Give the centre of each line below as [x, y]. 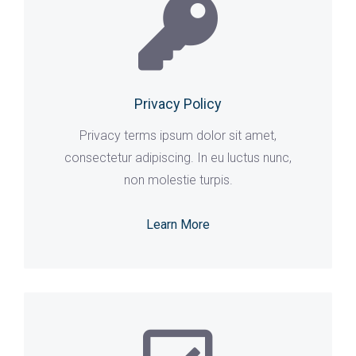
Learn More [178, 224]
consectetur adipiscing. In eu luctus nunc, [178, 158]
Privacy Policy [178, 104]
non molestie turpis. [178, 180]
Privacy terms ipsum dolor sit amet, [178, 135]
